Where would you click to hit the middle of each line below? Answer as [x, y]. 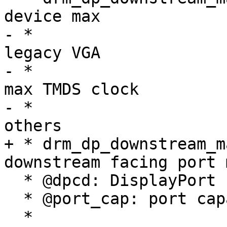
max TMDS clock [71, 89]
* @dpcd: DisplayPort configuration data [14, 181]
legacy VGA [52, 53]
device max [52, 16]
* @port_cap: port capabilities [14, 199]
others [33, 126]
